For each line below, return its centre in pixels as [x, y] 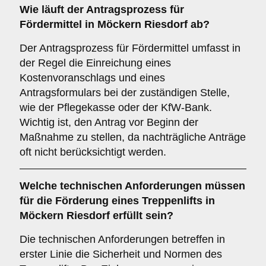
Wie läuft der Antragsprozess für [102, 9]
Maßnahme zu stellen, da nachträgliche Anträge [133, 137]
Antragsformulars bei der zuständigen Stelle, [125, 93]
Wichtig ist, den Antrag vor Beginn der [109, 122]
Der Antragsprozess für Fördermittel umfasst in [130, 48]
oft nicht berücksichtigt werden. [93, 152]
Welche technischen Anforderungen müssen [132, 186]
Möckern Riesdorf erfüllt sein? [96, 216]
